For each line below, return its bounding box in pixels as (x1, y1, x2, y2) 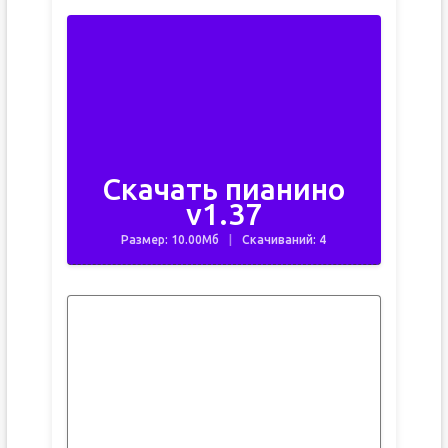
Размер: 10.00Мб (121, 233, 220, 246)
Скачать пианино (102, 172, 346, 206)
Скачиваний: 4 (242, 233, 327, 246)
